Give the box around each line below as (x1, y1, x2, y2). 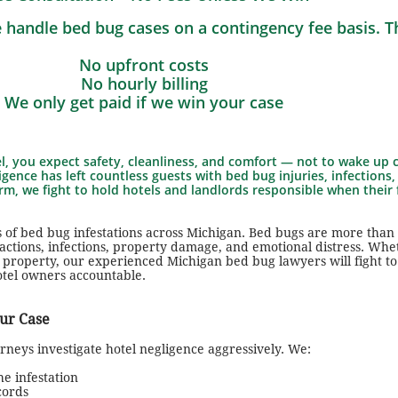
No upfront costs (79, 54, 209, 76)
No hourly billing (80, 73, 208, 94)
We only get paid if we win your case (4, 92, 283, 113)
